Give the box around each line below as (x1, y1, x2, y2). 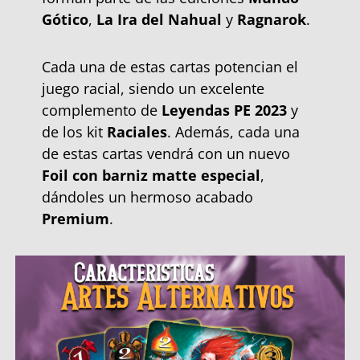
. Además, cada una (166, 121, 300, 141)
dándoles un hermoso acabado (41, 186, 253, 207)
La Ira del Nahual (96, 9, 226, 29)
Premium (41, 208, 109, 228)
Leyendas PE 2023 (161, 100, 291, 120)
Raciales (106, 121, 167, 141)
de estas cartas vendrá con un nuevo (41, 143, 290, 163)
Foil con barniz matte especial (41, 165, 260, 185)
